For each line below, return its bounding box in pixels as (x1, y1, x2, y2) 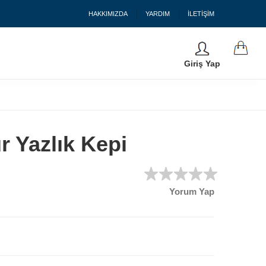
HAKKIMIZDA (88, 10, 128, 17)
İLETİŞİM (188, 10, 214, 17)
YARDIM (145, 10, 170, 17)
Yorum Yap (169, 186, 214, 197)
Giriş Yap (184, 59, 220, 69)
